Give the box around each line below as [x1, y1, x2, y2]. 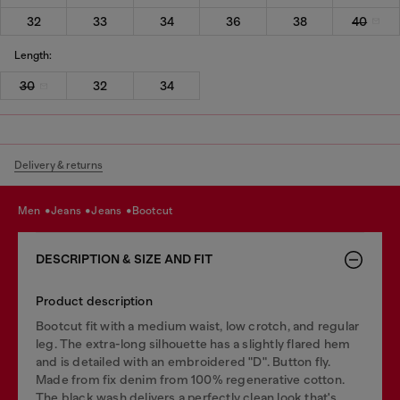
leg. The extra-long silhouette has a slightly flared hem [36, 337, 351, 351]
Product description [36, 294, 153, 308]
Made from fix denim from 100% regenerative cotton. [36, 372, 346, 387]
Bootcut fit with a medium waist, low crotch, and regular [36, 319, 360, 333]
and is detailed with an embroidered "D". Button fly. [36, 354, 331, 369]
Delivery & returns [14, 159, 103, 171]
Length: [14, 48, 52, 62]
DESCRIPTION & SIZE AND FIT [36, 252, 212, 267]
